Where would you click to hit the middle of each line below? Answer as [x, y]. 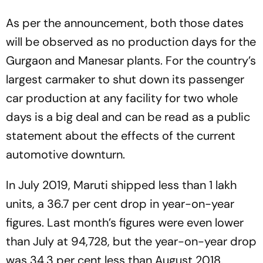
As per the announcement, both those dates [125, 23]
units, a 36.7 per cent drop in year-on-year [120, 204]
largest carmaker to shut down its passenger [125, 80]
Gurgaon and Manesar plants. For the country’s [131, 61]
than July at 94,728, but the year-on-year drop [131, 242]
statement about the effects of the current [121, 136]
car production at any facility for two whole [122, 98]
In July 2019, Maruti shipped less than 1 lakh [121, 185]
